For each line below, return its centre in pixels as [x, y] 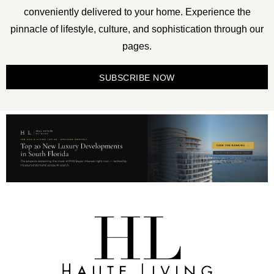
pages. [137, 46]
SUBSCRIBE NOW [137, 78]
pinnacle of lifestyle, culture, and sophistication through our [137, 29]
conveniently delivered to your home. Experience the [137, 12]
